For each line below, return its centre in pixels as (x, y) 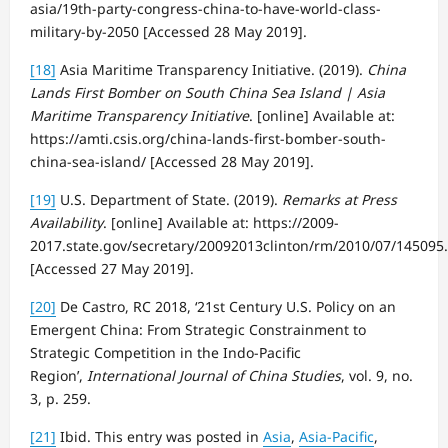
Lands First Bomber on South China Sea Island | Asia (207, 92)
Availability (66, 222)
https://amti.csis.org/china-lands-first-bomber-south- (208, 138)
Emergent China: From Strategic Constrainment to (198, 329)
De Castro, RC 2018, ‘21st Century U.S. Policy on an (226, 306)
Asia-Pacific (336, 436)
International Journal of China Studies (214, 375)
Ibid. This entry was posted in (159, 436)
